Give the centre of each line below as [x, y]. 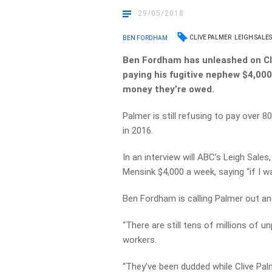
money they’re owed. [169, 89]
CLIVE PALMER [211, 37]
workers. [140, 240]
